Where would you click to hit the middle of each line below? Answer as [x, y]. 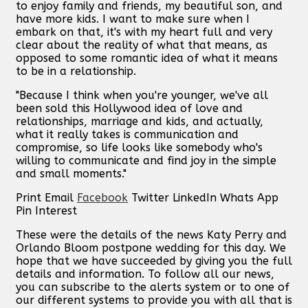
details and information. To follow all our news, [145, 274]
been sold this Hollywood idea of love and [129, 108]
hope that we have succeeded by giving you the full [154, 261]
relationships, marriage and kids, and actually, [140, 121]
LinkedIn [195, 197]
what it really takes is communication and [127, 134]
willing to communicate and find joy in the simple [146, 160]
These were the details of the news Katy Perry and [151, 234]
